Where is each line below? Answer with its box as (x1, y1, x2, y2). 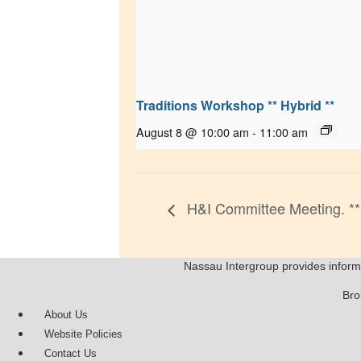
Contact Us (44, 346, 97, 359)
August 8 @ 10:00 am (136, 122, 249, 140)
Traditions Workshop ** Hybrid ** (136, 95, 334, 114)
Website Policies (44, 327, 122, 340)
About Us (44, 308, 88, 321)
